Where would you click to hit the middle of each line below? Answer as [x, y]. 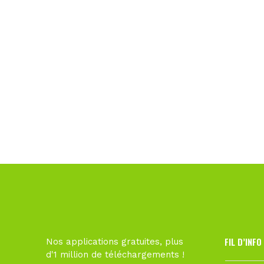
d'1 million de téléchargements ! [115, 255]
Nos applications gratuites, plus [115, 242]
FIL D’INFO [243, 242]
